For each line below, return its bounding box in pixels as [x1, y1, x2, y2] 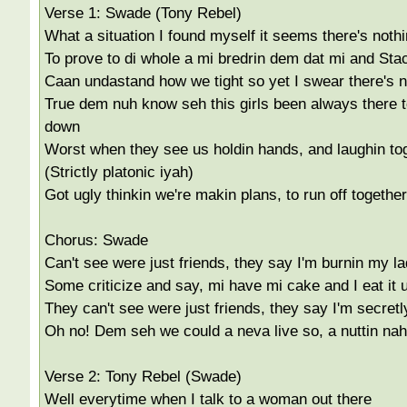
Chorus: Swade [44, 231, 148, 249]
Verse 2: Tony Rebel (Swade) [44, 367, 242, 385]
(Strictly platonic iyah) [44, 163, 194, 181]
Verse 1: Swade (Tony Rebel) [44, 4, 242, 22]
